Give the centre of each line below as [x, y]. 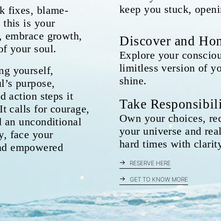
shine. [133, 81]
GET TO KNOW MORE [159, 179]
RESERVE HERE [150, 163]
